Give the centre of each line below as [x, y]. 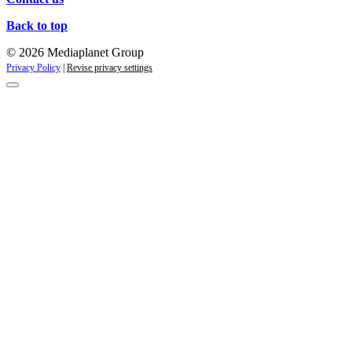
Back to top [37, 26]
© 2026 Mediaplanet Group [75, 53]
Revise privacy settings [110, 68]
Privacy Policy [33, 68]
